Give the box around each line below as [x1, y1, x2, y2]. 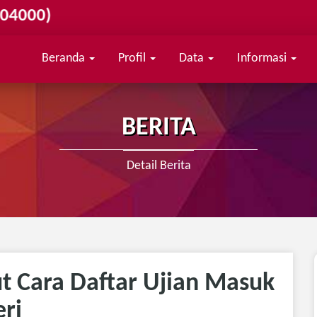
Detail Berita [126, 159, 191, 173]
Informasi [237, 52, 290, 65]
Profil [118, 52, 149, 65]
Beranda [42, 52, 88, 65]
